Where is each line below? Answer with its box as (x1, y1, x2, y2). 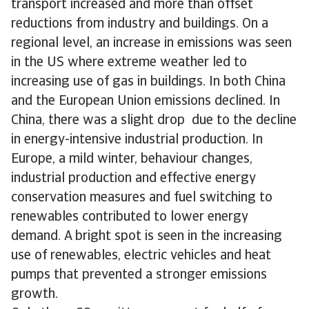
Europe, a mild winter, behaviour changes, (11, 152, 252, 166)
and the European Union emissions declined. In (11, 94, 280, 108)
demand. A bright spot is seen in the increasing (11, 230, 282, 243)
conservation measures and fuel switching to (11, 191, 272, 205)
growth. (11, 288, 58, 301)
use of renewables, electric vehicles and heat (11, 249, 271, 263)
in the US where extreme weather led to (11, 56, 247, 70)
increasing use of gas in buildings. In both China (11, 75, 286, 89)
